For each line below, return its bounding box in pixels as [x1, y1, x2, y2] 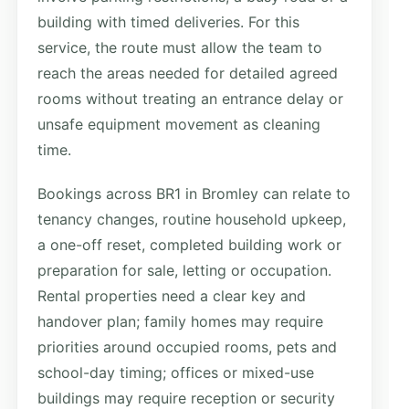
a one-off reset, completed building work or [37, 235, 341, 254]
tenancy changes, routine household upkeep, [37, 209, 346, 228]
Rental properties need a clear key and [37, 286, 306, 305]
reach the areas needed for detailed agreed [37, 63, 338, 82]
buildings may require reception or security [37, 388, 335, 407]
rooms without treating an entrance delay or [37, 89, 343, 108]
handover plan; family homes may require [37, 311, 323, 330]
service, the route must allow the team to [37, 37, 322, 57]
